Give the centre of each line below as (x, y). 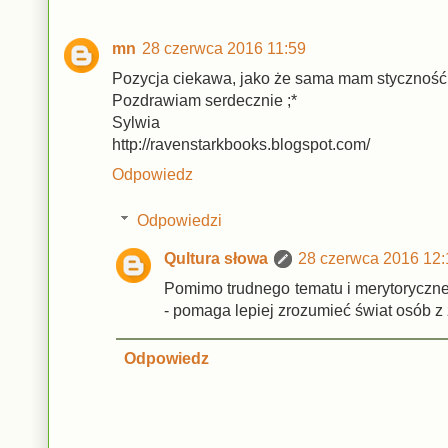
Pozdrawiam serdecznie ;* (204, 100)
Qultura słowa (216, 258)
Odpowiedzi (179, 220)
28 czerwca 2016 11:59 (224, 48)
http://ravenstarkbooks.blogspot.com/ (241, 144)
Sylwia (136, 122)
